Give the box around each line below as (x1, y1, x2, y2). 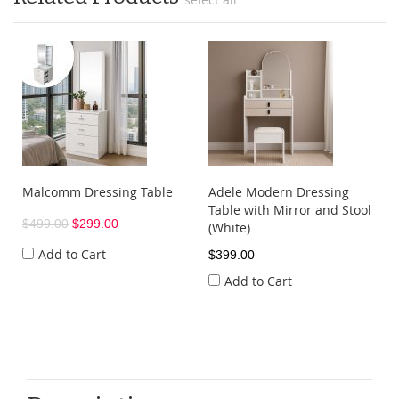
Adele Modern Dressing (208, 183, 349, 201)
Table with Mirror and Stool (208, 201, 371, 219)
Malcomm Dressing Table (22, 183, 173, 201)
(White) (208, 219, 250, 237)
